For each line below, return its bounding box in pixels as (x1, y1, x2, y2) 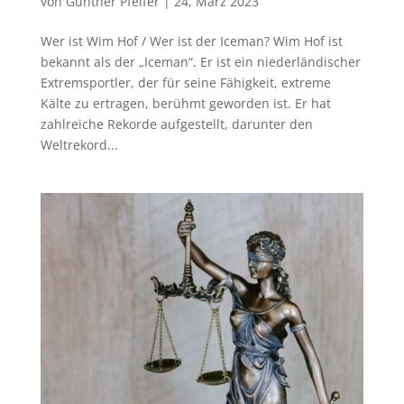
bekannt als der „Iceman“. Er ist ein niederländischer (40, 53, 361, 71)
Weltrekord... (40, 136, 118, 154)
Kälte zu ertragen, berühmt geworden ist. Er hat (40, 95, 331, 113)
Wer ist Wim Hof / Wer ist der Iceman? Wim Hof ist (40, 32, 343, 50)
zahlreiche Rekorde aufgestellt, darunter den (40, 115, 313, 133)
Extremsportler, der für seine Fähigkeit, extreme (40, 74, 331, 92)
